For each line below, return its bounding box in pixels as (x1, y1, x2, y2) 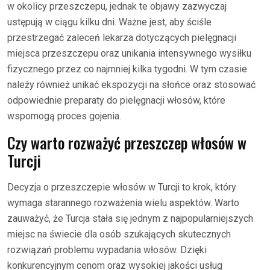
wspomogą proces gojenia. (7, 110, 121, 122)
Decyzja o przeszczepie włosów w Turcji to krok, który (7, 181, 236, 193)
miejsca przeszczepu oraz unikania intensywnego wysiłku (7, 48, 251, 59)
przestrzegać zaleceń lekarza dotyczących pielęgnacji (7, 32, 236, 43)
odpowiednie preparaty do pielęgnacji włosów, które (7, 95, 225, 106)
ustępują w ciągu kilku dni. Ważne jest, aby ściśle (7, 16, 212, 28)
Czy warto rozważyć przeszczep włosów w (7, 131, 246, 154)
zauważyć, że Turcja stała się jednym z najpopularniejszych (7, 213, 253, 224)
